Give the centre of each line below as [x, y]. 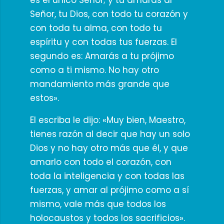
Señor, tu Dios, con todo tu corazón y [109, 14]
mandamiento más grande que [99, 84]
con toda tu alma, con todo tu [96, 28]
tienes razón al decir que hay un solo [110, 134]
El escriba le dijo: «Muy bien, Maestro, [107, 120]
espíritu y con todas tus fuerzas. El [103, 42]
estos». [44, 98]
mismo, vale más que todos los [98, 204]
